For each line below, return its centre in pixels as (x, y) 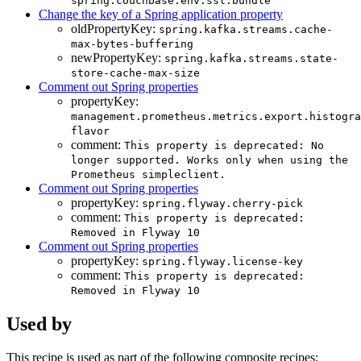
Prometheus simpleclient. (148, 174)
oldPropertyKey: (115, 28)
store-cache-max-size (135, 73)
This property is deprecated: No (224, 145)
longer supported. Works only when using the (210, 160)
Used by (39, 324)
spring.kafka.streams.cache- (246, 29)
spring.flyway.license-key (222, 261)
